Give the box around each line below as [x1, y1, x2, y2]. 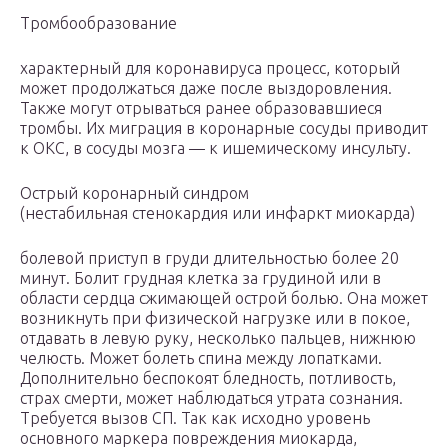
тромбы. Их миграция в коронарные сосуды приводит [20, 119, 428, 138]
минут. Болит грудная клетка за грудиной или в [20, 269, 381, 288]
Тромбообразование [20, 14, 177, 33]
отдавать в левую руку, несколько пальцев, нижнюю [20, 329, 416, 348]
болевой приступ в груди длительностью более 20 [20, 249, 399, 268]
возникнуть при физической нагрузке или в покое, [20, 309, 410, 328]
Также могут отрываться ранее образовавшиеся [20, 99, 382, 118]
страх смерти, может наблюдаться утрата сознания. [20, 389, 403, 408]
